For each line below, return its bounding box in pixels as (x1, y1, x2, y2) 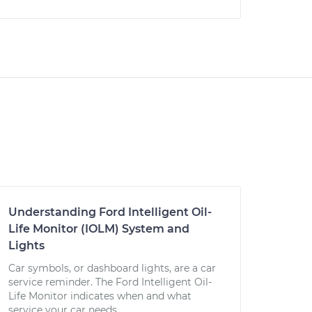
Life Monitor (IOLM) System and (8, 222, 189, 235)
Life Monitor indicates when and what (8, 290, 192, 302)
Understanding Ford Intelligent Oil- (8, 205, 212, 219)
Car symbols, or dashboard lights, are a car (8, 262, 216, 274)
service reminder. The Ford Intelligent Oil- (8, 276, 212, 288)
